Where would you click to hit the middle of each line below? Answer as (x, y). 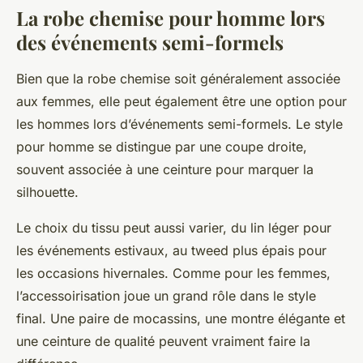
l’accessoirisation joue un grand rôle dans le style (166, 296)
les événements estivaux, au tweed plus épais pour (171, 251)
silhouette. (47, 192)
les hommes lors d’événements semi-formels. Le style (179, 124)
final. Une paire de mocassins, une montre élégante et (181, 319)
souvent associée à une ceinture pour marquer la (165, 170)
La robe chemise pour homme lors (171, 18)
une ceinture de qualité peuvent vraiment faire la (163, 342)
